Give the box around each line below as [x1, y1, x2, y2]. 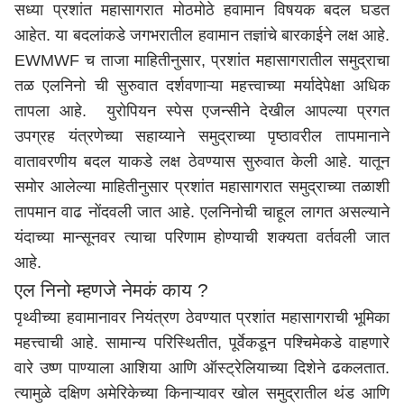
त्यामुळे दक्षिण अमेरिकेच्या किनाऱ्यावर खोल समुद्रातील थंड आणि [14, 384, 390, 402]
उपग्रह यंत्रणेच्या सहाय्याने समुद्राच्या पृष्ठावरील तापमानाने [14, 127, 390, 145]
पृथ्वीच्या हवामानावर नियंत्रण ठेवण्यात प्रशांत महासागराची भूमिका [14, 308, 390, 326]
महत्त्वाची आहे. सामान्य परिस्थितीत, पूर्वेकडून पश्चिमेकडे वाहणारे [14, 334, 390, 352]
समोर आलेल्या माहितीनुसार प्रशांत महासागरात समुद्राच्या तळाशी [14, 178, 390, 196]
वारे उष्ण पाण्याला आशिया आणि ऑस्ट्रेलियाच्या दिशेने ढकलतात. [14, 359, 390, 377]
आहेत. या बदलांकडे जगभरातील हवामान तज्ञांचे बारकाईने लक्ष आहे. [14, 26, 390, 44]
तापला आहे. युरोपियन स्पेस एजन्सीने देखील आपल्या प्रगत [14, 102, 390, 120]
